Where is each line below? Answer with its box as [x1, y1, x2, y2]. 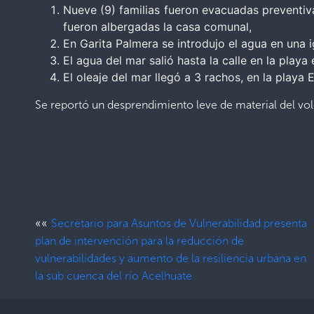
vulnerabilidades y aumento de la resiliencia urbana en [35, 251, 306, 265]
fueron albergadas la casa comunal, [63, 19, 252, 34]
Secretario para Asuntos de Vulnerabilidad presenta [51, 216, 307, 230]
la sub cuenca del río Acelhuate [35, 268, 192, 282]
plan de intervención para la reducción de [35, 233, 244, 247]
